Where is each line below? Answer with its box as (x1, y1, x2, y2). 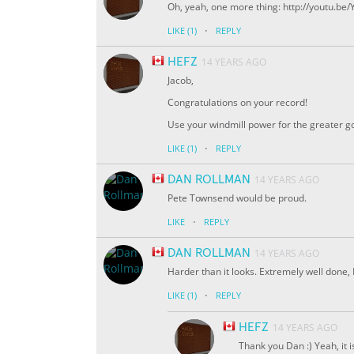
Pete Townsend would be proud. (168, 191, 307, 205)
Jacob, (168, 73, 194, 88)
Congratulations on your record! (168, 96, 307, 110)
